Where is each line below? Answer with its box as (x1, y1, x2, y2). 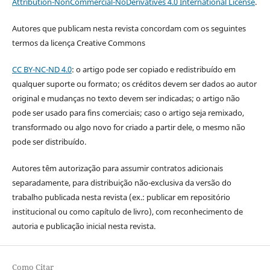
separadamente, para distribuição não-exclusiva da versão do (11, 177, 231, 189)
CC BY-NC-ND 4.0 (11, 64, 72, 75)
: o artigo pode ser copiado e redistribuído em (71, 64, 236, 75)
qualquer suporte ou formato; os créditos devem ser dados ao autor (11, 78, 257, 90)
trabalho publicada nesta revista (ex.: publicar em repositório (11, 192, 230, 203)
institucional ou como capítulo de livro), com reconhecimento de (11, 206, 243, 218)
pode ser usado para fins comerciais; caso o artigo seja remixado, (11, 107, 244, 119)
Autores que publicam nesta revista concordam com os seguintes (11, 23, 246, 34)
